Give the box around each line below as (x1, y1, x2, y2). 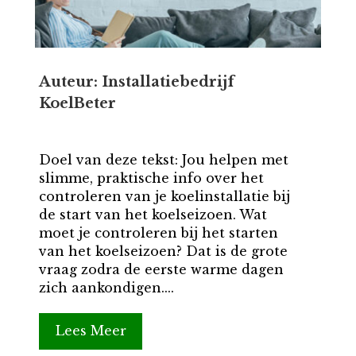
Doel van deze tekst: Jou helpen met (38, 152, 288, 168)
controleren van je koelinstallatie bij (38, 188, 290, 205)
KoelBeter (38, 95, 116, 113)
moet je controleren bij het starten (38, 225, 278, 242)
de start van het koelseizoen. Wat (38, 207, 267, 223)
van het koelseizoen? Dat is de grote (38, 243, 288, 260)
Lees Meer (55, 323, 126, 339)
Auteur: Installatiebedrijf (38, 73, 234, 91)
